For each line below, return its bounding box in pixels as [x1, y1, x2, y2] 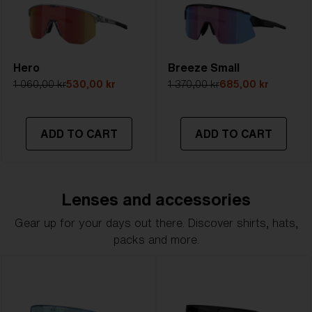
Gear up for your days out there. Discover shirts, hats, [14, 217, 298, 228]
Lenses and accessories [61, 191, 251, 208]
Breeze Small [168, 62, 240, 73]
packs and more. [113, 234, 199, 245]
